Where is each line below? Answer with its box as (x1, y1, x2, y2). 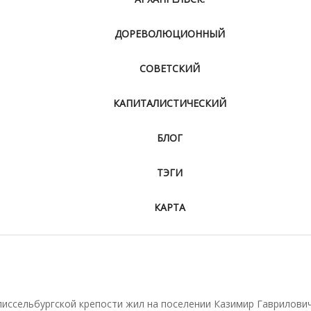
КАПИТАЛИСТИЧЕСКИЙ (112, 96, 226, 110)
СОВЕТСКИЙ (139, 62, 200, 76)
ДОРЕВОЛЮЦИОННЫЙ (114, 27, 225, 41)
